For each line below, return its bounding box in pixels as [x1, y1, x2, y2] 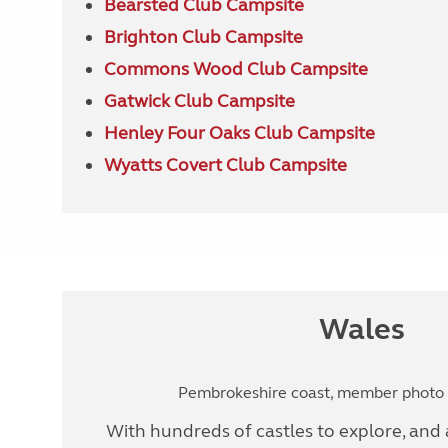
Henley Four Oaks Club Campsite [103, 122, 375, 144]
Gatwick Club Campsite [103, 90, 295, 112]
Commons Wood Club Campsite [103, 58, 368, 80]
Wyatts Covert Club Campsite [103, 154, 347, 176]
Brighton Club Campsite [103, 26, 303, 48]
